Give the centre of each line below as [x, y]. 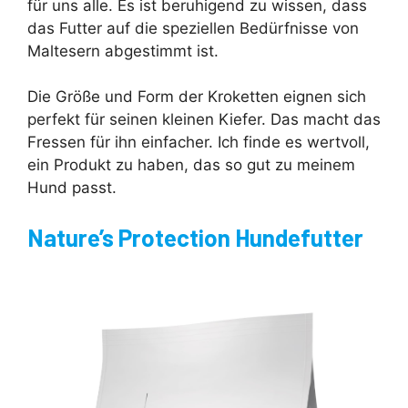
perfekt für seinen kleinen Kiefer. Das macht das [204, 120]
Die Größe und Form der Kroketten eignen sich [197, 97]
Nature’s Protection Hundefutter [195, 237]
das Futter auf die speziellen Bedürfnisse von [193, 28]
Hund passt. [72, 188]
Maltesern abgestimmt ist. [123, 51]
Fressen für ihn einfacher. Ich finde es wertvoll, [199, 143]
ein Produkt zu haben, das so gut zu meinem [191, 165]
